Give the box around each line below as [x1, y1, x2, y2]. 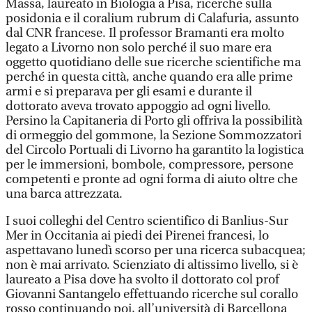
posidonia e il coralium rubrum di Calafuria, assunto [6, 11, 299, 26]
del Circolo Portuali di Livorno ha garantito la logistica [6, 143, 304, 157]
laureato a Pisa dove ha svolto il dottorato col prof [6, 272, 279, 287]
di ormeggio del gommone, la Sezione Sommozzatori [6, 128, 302, 143]
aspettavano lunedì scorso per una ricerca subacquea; [6, 243, 306, 258]
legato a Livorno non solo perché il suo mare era [6, 40, 272, 55]
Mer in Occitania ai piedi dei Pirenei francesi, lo [6, 228, 269, 243]
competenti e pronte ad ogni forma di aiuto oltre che [6, 172, 297, 187]
